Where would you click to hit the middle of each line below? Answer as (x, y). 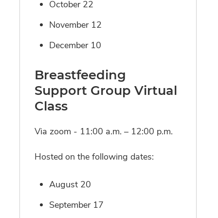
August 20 (70, 185)
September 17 (76, 205)
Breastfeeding (80, 75)
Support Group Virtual (106, 91)
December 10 (75, 45)
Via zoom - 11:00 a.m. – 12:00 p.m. (104, 132)
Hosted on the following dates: (95, 157)
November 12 (75, 25)
